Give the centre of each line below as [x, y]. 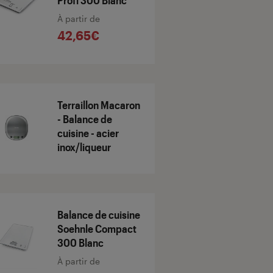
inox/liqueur [84, 147]
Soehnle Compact [97, 229]
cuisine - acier [88, 133]
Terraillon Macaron [99, 105]
